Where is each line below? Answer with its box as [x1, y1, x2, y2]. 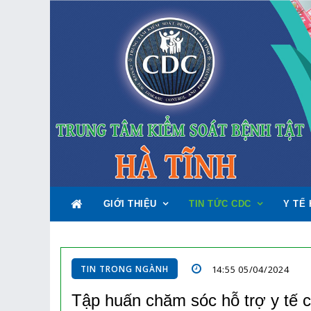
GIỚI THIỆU [103, 199, 157, 210]
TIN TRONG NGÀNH [81, 263, 169, 276]
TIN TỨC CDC [189, 199, 251, 210]
